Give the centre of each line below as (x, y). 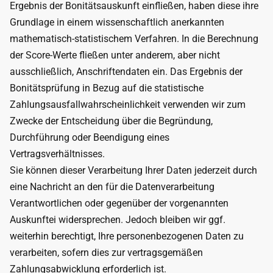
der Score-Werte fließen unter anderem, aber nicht (115, 55)
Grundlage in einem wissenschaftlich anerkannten (117, 22)
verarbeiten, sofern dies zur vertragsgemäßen (106, 253)
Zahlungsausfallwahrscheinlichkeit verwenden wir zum (128, 105)
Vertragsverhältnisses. (57, 154)
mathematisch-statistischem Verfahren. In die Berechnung (134, 39)
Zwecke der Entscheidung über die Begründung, (111, 121)
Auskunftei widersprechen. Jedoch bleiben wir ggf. (118, 220)
